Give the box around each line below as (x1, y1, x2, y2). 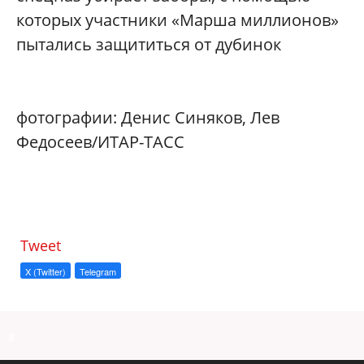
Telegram (80, 264, 116, 278)
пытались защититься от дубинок (16, 32, 281, 55)
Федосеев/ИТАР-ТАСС (16, 130, 184, 153)
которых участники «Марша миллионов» (16, 8, 339, 31)
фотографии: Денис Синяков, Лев (16, 106, 279, 128)
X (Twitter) (25, 264, 66, 278)
